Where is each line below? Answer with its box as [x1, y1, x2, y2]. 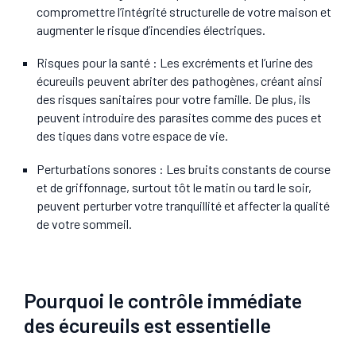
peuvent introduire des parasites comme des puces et [37, 110, 322, 126]
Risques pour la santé [37, 55, 150, 71]
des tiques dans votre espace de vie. [37, 128, 228, 144]
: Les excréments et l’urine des [150, 55, 313, 71]
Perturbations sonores [37, 161, 159, 177]
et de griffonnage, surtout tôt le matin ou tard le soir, [37, 180, 311, 195]
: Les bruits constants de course [159, 161, 331, 177]
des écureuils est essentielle [24, 312, 271, 337]
